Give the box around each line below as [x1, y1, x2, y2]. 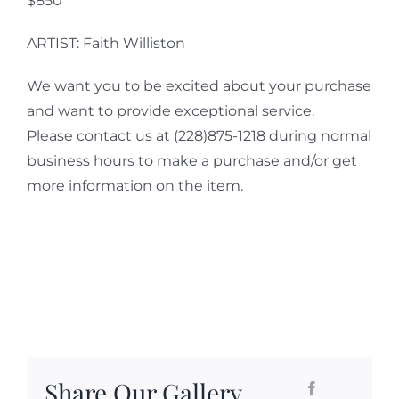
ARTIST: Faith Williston [26, 34, 185, 52]
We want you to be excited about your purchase [26, 77, 371, 94]
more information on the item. [26, 176, 243, 194]
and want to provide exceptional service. [26, 102, 314, 119]
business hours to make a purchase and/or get [26, 151, 357, 169]
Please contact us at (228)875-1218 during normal [26, 126, 371, 144]
